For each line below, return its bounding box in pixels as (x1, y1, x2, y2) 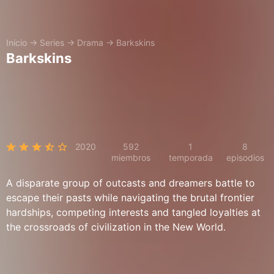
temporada (168, 152, 213, 163)
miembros (111, 152, 150, 163)
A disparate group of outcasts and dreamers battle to (6, 177, 255, 189)
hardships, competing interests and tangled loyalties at (6, 206, 261, 218)
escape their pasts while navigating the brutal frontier (6, 191, 254, 204)
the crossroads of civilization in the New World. (6, 221, 226, 233)
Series (40, 37, 64, 48)
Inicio (6, 37, 27, 48)
